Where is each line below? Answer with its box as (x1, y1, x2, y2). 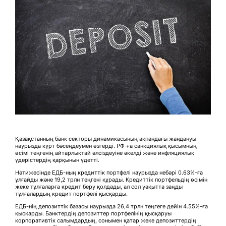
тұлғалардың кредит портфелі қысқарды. (15, 190, 128, 198)
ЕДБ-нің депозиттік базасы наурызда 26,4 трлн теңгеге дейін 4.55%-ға (15, 203, 208, 210)
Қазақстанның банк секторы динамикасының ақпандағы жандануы (15, 135, 196, 143)
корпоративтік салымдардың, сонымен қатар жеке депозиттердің (15, 217, 196, 224)
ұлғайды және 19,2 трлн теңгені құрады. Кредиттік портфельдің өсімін (15, 176, 207, 184)
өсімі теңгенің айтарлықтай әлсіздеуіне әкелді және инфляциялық (15, 149, 194, 157)
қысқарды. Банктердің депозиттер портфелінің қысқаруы (15, 210, 172, 217)
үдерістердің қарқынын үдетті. (15, 156, 99, 164)
